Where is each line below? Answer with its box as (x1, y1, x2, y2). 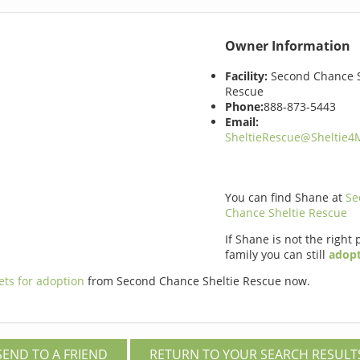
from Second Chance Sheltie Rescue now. (87, 272, 310, 288)
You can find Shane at (224, 189, 346, 205)
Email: (224, 113, 259, 129)
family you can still (224, 246, 329, 262)
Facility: (224, 67, 268, 84)
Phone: (224, 98, 264, 114)
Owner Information (224, 37, 350, 55)
